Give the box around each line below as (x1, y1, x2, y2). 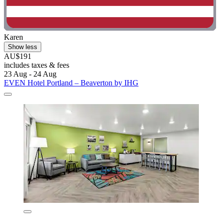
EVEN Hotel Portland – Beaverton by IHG (4, 78, 138, 87)
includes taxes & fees (4, 60, 69, 69)
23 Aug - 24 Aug (4, 69, 56, 78)
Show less (8, 43, 37, 51)
